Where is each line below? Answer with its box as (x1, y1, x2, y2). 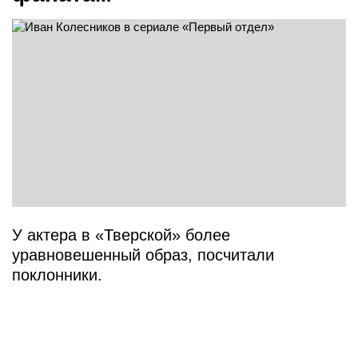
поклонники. (12, 266, 102, 284)
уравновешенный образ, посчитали (12, 246, 274, 265)
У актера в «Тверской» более (12, 226, 230, 245)
